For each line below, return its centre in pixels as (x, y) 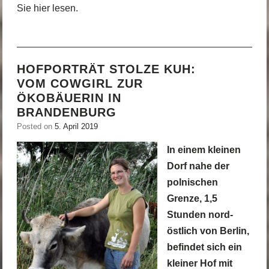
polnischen (192, 182)
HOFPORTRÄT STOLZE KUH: (106, 69)
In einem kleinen (204, 150)
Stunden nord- (200, 214)
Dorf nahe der (198, 166)
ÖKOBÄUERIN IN (69, 98)
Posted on (35, 126)
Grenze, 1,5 (192, 198)
